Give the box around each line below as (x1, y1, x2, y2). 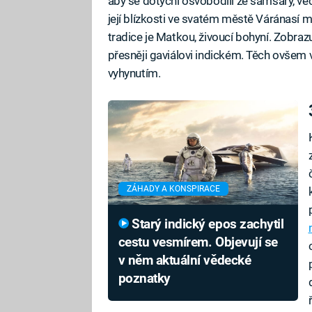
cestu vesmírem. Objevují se (118, 235, 278, 251)
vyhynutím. (107, 66, 161, 81)
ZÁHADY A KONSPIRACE (126, 184, 220, 194)
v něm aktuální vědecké (118, 253, 251, 269)
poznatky (118, 271, 171, 287)
